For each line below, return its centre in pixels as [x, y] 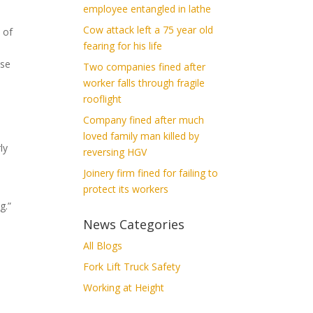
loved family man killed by [141, 136]
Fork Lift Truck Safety [132, 266]
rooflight [103, 99]
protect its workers [126, 189]
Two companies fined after [145, 66]
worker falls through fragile [144, 82]
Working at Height [124, 287]
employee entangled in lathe [147, 8]
